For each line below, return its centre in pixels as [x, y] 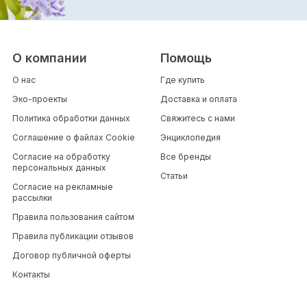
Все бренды [186, 157]
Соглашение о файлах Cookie [74, 138]
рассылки [32, 198]
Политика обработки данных [71, 119]
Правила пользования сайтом [73, 217]
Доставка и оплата [199, 99]
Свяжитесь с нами [198, 119]
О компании [50, 58]
